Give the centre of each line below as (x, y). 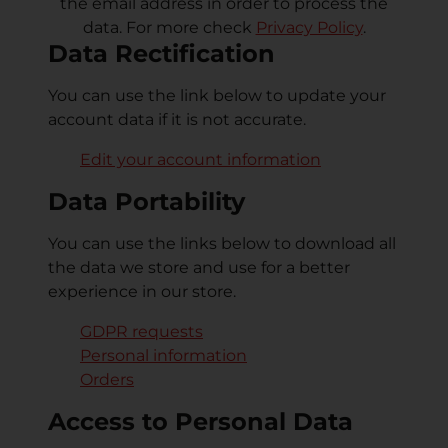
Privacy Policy (309, 28)
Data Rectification (161, 54)
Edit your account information (200, 160)
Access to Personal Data (200, 422)
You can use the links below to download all (222, 244)
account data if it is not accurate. (177, 120)
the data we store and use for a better (199, 268)
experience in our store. (142, 292)
